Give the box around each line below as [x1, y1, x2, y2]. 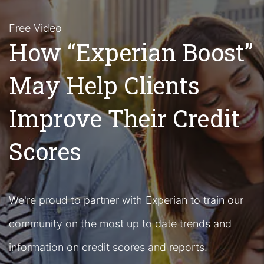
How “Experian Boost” [9, 37, 253, 68]
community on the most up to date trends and [9, 217, 232, 230]
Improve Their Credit [9, 103, 240, 134]
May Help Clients [9, 70, 200, 101]
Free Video [9, 22, 62, 34]
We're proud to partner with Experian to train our [9, 194, 243, 206]
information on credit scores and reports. [9, 241, 207, 253]
